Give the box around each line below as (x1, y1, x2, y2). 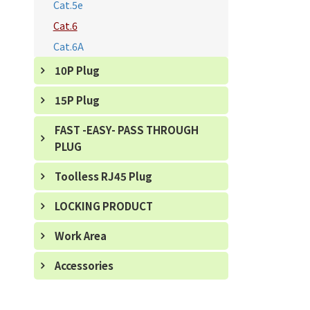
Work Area (54, 228, 107, 243)
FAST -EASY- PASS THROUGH (54, 122, 199, 137)
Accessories (54, 258, 113, 273)
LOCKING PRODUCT (54, 199, 153, 213)
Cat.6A (53, 39, 84, 53)
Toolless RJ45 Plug (54, 169, 152, 183)
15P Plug (54, 93, 100, 107)
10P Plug (54, 63, 100, 77)
